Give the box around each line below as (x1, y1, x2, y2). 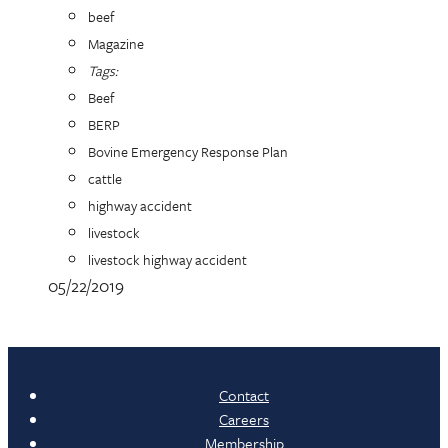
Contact (219, 384, 269, 407)
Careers (219, 408, 269, 431)
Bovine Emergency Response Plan (88, 141, 288, 163)
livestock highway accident (88, 249, 247, 271)
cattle (88, 168, 122, 190)
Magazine (88, 33, 144, 55)
